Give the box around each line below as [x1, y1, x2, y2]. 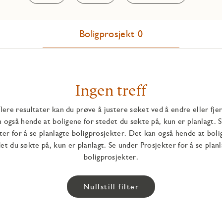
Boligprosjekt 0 [79, 28, 143, 40]
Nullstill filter [83, 182, 139, 192]
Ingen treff [75, 81, 147, 100]
